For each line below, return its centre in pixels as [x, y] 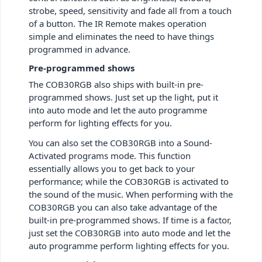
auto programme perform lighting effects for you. [129, 245]
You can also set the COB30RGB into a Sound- [120, 142]
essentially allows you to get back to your [112, 168]
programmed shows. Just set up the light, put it [123, 97]
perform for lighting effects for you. [100, 123]
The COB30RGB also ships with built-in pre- [116, 84]
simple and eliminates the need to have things [121, 36]
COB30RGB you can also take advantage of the [123, 207]
